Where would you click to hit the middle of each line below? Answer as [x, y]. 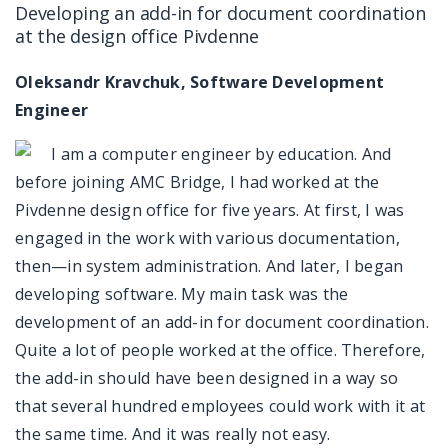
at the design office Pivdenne [137, 35]
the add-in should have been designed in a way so [206, 377]
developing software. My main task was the [182, 293]
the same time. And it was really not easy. [173, 433]
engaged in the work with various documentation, [207, 237]
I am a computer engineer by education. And [221, 153]
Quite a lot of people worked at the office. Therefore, [220, 349]
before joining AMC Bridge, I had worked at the [197, 181]
